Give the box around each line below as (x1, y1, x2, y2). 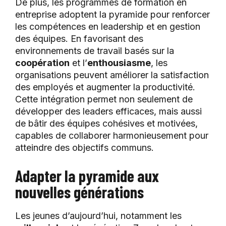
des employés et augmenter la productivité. (15, 82, 195, 93)
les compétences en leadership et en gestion (15, 21, 200, 32)
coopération (15, 58, 70, 69)
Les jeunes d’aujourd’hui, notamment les (15, 210, 182, 221)
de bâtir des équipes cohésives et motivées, (15, 118, 198, 129)
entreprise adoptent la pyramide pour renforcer (15, 9, 210, 20)
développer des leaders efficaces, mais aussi (15, 106, 202, 117)
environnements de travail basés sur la (15, 45, 174, 56)
